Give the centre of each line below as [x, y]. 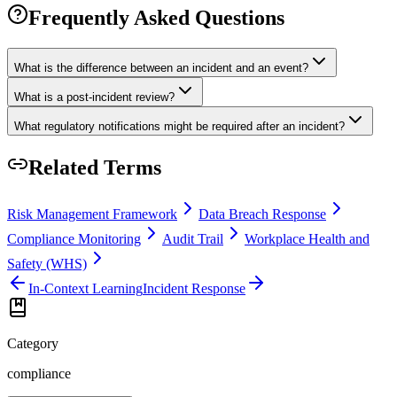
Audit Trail [193, 238]
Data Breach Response [262, 214]
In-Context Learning [86, 288]
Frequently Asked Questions [156, 17]
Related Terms [95, 167]
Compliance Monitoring [74, 238]
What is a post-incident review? [94, 97]
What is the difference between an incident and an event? [161, 67]
